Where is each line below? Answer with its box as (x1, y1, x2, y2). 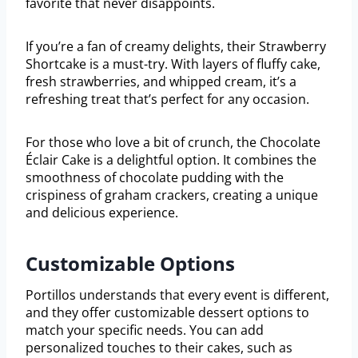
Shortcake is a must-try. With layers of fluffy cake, (26, 55, 320, 74)
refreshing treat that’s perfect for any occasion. (26, 90, 309, 109)
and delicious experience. (26, 204, 178, 222)
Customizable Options (26, 250, 235, 277)
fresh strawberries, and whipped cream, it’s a (26, 73, 296, 91)
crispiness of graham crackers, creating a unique (26, 186, 318, 205)
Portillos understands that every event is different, (26, 286, 329, 304)
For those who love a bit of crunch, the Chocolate (26, 133, 320, 152)
